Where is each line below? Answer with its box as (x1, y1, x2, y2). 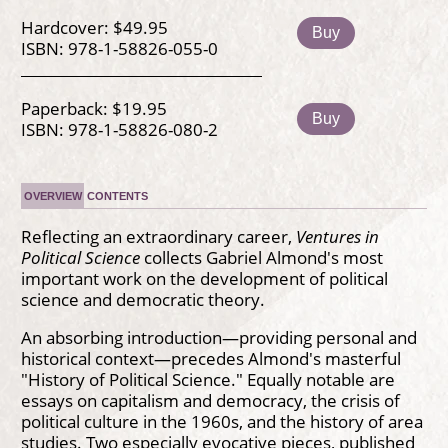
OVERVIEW (23, 190, 82, 203)
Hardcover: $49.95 (20, 14, 168, 39)
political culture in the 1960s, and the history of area (20, 409, 423, 434)
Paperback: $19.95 (20, 95, 167, 120)
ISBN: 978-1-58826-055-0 (20, 35, 218, 60)
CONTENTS (87, 190, 149, 203)
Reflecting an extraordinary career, (20, 224, 296, 248)
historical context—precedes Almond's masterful (20, 346, 401, 371)
